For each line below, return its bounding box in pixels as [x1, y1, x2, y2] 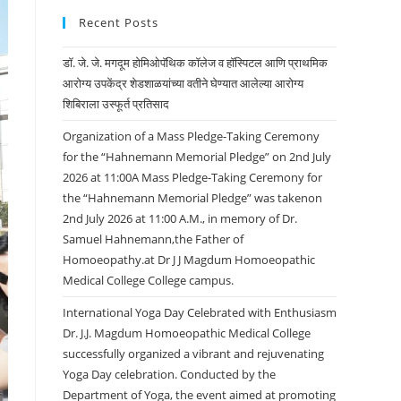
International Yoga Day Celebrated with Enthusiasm [63, 304, 337, 321]
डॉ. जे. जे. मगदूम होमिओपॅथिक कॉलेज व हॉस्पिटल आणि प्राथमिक [63, 55, 328, 72]
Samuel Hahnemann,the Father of [63, 231, 243, 248]
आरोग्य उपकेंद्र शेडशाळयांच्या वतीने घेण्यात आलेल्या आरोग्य [63, 75, 303, 92]
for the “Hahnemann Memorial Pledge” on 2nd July [63, 149, 331, 166]
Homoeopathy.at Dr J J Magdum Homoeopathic [63, 252, 315, 269]
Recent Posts [79, 14, 158, 31]
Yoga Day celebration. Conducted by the [63, 366, 276, 383]
